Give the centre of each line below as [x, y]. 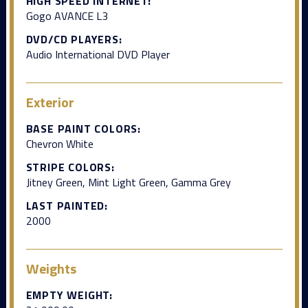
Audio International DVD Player [98, 54]
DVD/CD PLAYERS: [74, 39]
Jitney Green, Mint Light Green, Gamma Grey [128, 182]
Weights [51, 268]
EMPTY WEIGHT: [69, 295]
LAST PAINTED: [67, 205]
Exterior [50, 102]
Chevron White [59, 143]
